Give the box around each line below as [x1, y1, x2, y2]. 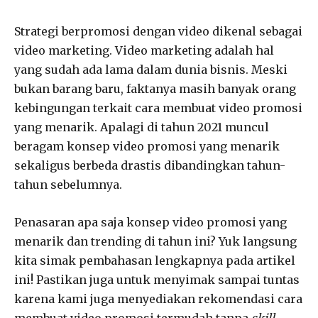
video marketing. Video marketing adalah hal [14, 43, 274, 57]
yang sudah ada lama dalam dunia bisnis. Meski [14, 62, 287, 77]
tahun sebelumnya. [14, 177, 122, 192]
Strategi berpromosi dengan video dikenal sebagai [14, 23, 302, 38]
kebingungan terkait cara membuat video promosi [14, 100, 302, 115]
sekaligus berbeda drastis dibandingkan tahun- [14, 158, 285, 172]
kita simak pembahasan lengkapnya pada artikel [14, 253, 295, 268]
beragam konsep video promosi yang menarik [14, 138, 280, 153]
